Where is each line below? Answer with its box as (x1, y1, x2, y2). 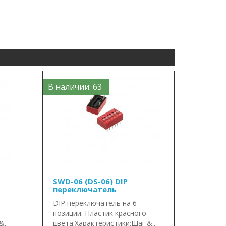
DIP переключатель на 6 (52, 198, 137, 208)
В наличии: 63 (47, 81, 102, 92)
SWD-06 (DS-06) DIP (52, 176, 128, 186)
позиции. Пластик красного (52, 208, 146, 218)
